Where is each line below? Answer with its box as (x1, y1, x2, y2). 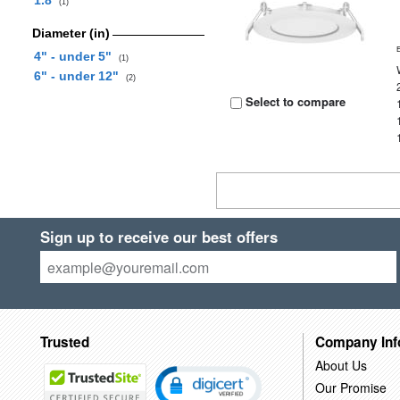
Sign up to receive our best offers (39, 226, 278, 247)
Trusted (39, 331, 89, 352)
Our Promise (314, 378, 387, 396)
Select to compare (242, 93, 346, 110)
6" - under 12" (33, 69, 126, 83)
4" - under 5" (33, 49, 119, 63)
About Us (314, 355, 367, 374)
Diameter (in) (31, 26, 110, 40)
